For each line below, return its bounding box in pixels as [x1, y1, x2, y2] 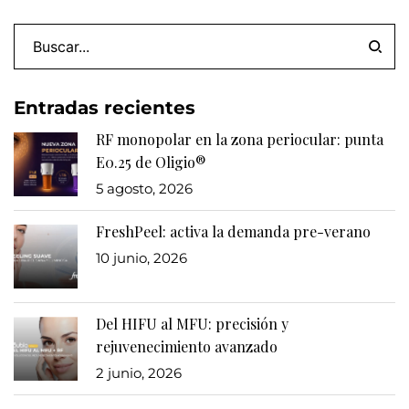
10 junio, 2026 [96, 249, 187, 267]
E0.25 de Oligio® [96, 152, 206, 172]
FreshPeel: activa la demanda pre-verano [96, 222, 371, 241]
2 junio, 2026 [96, 364, 182, 382]
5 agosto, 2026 [96, 180, 193, 197]
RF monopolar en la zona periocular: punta [96, 130, 383, 149]
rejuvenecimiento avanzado [96, 337, 278, 356]
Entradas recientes [14, 97, 195, 119]
